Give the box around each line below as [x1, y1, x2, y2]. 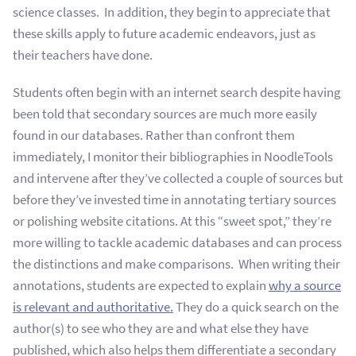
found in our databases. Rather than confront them [13, 126, 295, 145]
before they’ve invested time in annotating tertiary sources [13, 190, 336, 209]
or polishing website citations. [13, 211, 180, 230]
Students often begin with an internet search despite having [13, 83, 341, 102]
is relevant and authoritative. [13, 297, 173, 316]
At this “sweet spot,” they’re [180, 211, 331, 230]
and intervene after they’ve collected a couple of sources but [13, 168, 343, 188]
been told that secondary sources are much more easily [13, 104, 317, 123]
